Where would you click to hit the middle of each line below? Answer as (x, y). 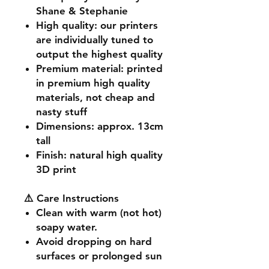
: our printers (126, 25)
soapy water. (67, 227)
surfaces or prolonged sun (99, 255)
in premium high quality (93, 83)
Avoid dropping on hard (94, 241)
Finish (50, 155)
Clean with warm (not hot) (99, 212)
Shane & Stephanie (82, 11)
